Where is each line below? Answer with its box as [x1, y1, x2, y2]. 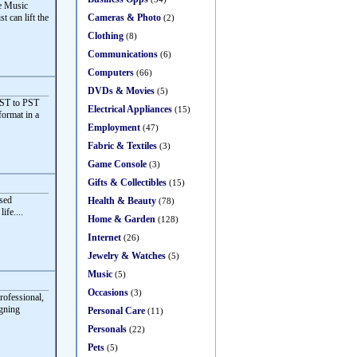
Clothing [88, 30, 124, 41]
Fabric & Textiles [88, 140, 157, 151]
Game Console [88, 159, 147, 170]
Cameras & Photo [88, 12, 161, 23]
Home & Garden [88, 214, 155, 225]
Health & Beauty [88, 195, 156, 206]
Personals [88, 324, 127, 335]
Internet [88, 232, 121, 243]
